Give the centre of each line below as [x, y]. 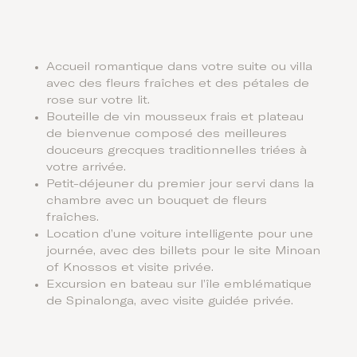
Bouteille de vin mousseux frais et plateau [175, 117]
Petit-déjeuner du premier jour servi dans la [180, 184]
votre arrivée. [86, 167]
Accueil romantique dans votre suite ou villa [180, 67]
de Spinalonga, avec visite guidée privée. [170, 301]
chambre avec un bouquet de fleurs [157, 200]
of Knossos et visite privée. [130, 267]
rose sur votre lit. [98, 100]
